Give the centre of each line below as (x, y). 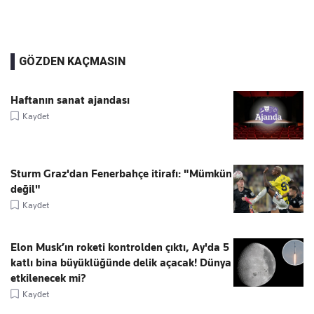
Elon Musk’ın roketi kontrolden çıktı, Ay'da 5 (120, 248)
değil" (26, 190)
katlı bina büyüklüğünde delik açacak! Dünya (121, 263)
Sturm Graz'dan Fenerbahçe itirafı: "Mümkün (121, 174)
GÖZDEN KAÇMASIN (72, 62)
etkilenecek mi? (48, 279)
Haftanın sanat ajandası (70, 101)
